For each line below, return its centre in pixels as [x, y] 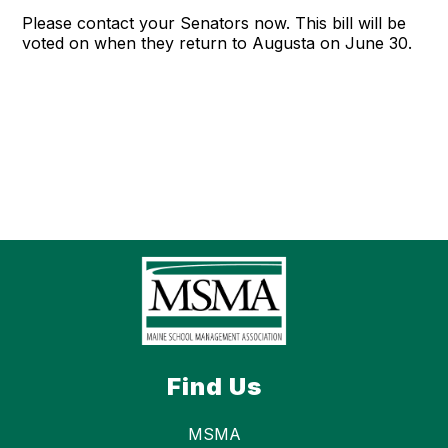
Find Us [214, 387]
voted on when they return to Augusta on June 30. [217, 43]
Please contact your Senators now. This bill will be [214, 23]
